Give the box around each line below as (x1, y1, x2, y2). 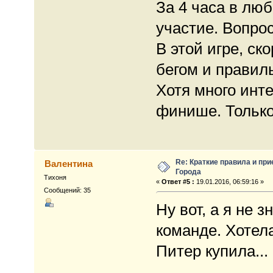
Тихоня (44, 174, 67, 182)
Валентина (44, 158, 93, 169)
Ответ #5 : (161, 178, 194, 186)
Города (175, 168, 202, 177)
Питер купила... (155, 242, 268, 261)
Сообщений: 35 (44, 186, 91, 194)
